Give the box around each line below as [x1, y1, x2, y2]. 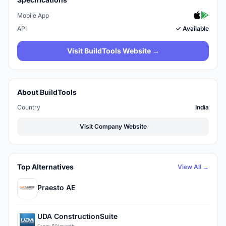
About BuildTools [17, 87, 77, 96]
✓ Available [176, 24, 209, 32]
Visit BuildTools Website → [67, 46, 159, 55]
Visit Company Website [79, 122, 147, 130]
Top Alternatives [17, 162, 74, 171]
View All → [178, 162, 209, 171]
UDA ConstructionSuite [37, 212, 118, 221]
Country [17, 103, 40, 111]
